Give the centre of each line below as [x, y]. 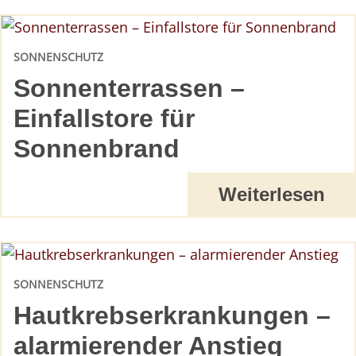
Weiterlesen [271, 195]
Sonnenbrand [97, 149]
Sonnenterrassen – [129, 89]
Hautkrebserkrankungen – [172, 315]
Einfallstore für [104, 119]
